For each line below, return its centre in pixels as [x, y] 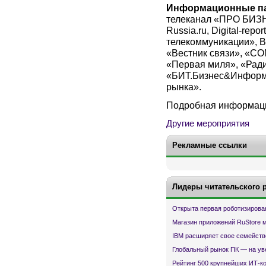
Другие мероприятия [208, 123]
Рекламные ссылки [210, 145]
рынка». [184, 86]
